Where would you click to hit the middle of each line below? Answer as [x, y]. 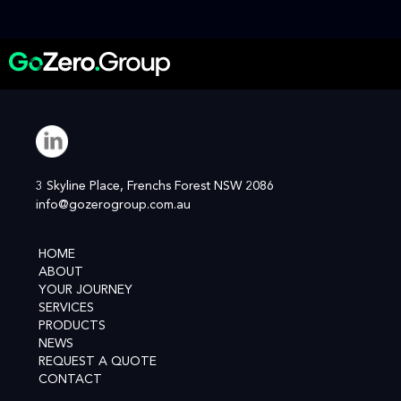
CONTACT [70, 379]
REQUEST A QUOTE [98, 361]
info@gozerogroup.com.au [113, 205]
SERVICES [66, 307]
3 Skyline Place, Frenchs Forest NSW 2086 [155, 186]
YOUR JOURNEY [85, 290]
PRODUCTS [72, 325]
